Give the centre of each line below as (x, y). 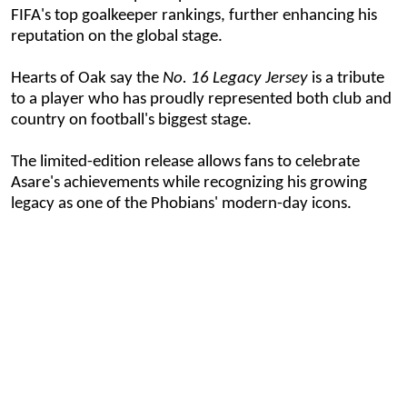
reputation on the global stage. (117, 36)
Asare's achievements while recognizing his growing (189, 183)
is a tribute (346, 78)
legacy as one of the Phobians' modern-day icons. (181, 203)
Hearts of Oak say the (87, 78)
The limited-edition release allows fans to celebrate (185, 162)
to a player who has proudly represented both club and (201, 99)
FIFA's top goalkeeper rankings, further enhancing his (194, 15)
